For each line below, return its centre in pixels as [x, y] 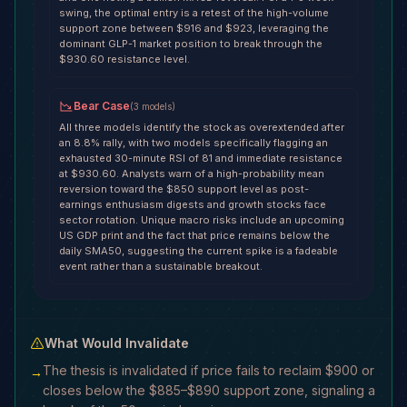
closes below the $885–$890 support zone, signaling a [209, 390]
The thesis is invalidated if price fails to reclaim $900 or [208, 370]
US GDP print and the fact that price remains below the [194, 235]
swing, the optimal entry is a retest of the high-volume [194, 13]
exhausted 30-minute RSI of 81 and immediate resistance [201, 158]
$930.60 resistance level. [124, 59]
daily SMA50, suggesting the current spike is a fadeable [199, 251]
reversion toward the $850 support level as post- [184, 189]
